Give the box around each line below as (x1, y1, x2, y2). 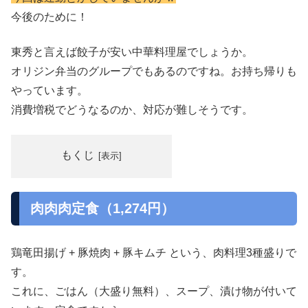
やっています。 (11, 84, 88, 96)
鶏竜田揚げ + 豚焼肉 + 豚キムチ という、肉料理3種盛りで (11, 246, 296, 258)
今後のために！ (11, 11, 88, 23)
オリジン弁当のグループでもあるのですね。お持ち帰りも (11, 65, 297, 77)
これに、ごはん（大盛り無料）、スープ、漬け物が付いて (11, 285, 297, 297)
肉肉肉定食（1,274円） (30, 201, 175, 217)
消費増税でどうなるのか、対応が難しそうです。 (11, 103, 253, 115)
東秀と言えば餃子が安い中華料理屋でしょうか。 (11, 45, 253, 58)
